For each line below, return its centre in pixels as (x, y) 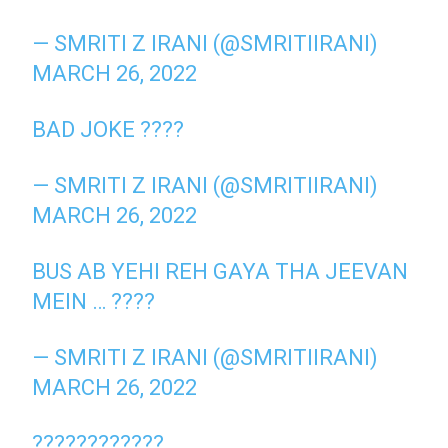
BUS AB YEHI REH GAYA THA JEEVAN (220, 271)
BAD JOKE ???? (108, 129)
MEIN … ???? (94, 301)
